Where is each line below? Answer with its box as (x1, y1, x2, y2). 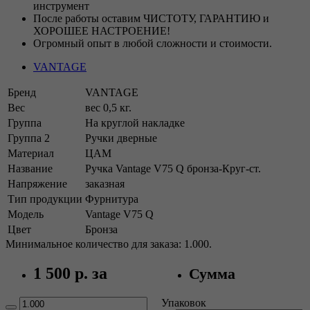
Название (8, 163, 53, 175)
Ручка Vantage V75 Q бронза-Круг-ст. (85, 163, 261, 175)
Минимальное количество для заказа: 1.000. (6, 238, 212, 250)
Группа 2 (8, 132, 50, 145)
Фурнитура (85, 193, 138, 206)
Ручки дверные (85, 132, 157, 145)
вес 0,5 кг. (85, 102, 131, 114)
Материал (8, 147, 54, 160)
